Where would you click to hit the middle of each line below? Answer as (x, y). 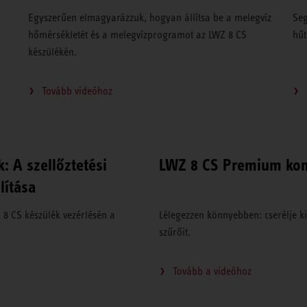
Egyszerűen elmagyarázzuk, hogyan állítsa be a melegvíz (149, 18)
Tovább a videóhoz (212, 271)
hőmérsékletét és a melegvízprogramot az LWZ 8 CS (137, 35)
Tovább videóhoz (77, 91)
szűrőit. (175, 232)
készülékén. (52, 52)
